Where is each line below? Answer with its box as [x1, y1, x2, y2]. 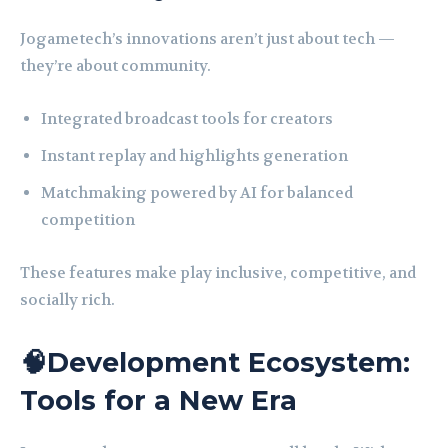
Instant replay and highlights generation [41, 146, 348, 167]
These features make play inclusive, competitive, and [20, 263, 416, 284]
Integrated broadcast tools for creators [41, 109, 333, 130]
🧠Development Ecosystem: [20, 346, 410, 380]
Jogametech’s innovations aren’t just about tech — [20, 29, 395, 50]
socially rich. [20, 290, 115, 311]
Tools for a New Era [20, 384, 297, 418]
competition [41, 210, 135, 231]
